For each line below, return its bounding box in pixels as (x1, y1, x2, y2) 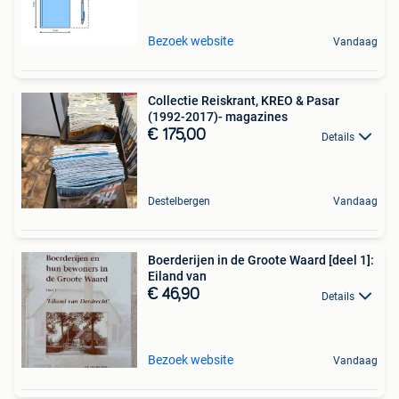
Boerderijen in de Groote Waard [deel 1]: (148, 253, 374, 268)
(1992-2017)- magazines (148, 110, 288, 125)
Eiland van (148, 269, 207, 284)
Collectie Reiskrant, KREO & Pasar (148, 94, 339, 109)
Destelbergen (148, 195, 210, 208)
